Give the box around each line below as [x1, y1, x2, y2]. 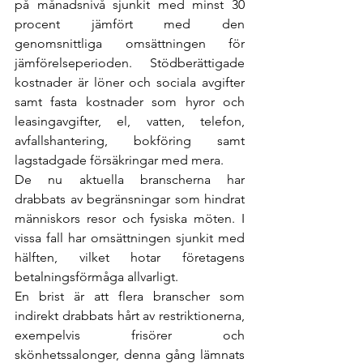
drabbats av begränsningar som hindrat [15, 191, 245, 207]
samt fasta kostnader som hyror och [15, 94, 245, 109]
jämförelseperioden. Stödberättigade [15, 55, 245, 70]
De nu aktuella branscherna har [15, 172, 245, 187]
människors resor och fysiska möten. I [15, 211, 245, 226]
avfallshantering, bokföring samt [15, 133, 245, 148]
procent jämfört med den [15, 16, 245, 32]
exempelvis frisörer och [15, 327, 245, 343]
